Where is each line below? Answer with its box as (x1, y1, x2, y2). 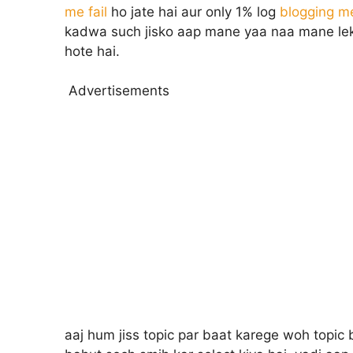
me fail (65, 3, 107, 20)
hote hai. (65, 43, 120, 59)
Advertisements (69, 83, 169, 99)
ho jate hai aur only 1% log (107, 3, 280, 20)
